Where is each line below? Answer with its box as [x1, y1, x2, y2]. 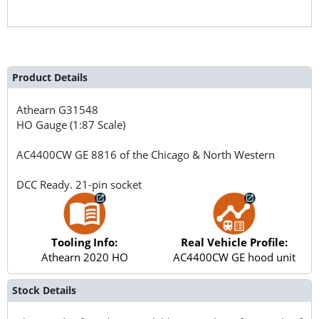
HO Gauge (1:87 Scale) [16, 117, 126, 132]
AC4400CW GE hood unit [173, 249, 296, 264]
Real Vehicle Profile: [181, 234, 288, 249]
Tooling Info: [51, 234, 118, 249]
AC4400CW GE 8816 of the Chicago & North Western [16, 147, 276, 162]
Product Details [11, 70, 88, 84]
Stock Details [11, 283, 76, 298]
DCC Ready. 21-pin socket [16, 177, 142, 192]
